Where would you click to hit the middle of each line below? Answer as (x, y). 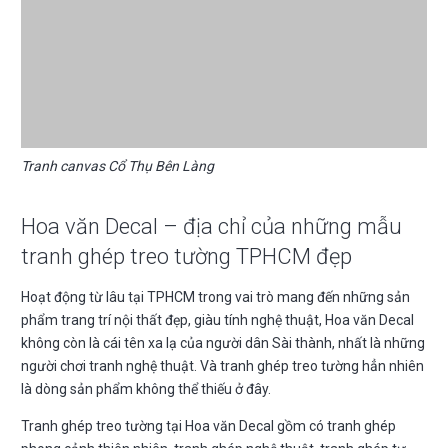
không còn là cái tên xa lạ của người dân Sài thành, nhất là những (223, 343)
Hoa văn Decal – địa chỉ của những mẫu (211, 227)
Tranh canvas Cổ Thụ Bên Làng (117, 166)
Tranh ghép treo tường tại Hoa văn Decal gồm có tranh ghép (208, 426)
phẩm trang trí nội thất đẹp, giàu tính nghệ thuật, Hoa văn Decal (217, 320)
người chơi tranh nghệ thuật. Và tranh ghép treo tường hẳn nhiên (222, 366)
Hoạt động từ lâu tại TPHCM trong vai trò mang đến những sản (215, 297)
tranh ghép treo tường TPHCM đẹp (186, 257)
